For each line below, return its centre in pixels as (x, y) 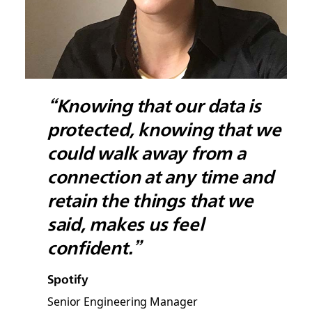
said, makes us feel (125, 223)
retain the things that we (150, 199)
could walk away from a (146, 152)
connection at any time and (160, 175)
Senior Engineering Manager (122, 301)
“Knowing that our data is (154, 104)
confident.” (94, 247)
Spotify (68, 278)
